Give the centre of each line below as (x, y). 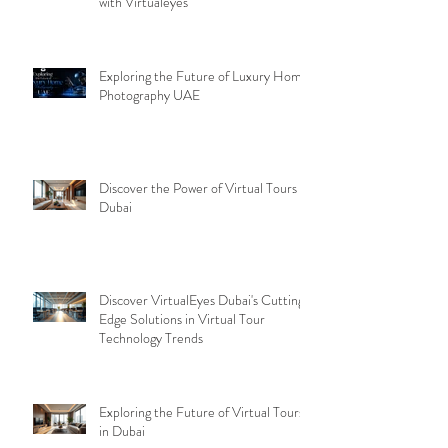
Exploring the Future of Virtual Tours (201, 412)
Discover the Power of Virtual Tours (198, 188)
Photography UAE (149, 95)
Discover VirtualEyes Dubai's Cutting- (205, 300)
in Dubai (122, 431)
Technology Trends (151, 338)
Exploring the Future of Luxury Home (204, 76)
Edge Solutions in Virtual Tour (182, 319)
